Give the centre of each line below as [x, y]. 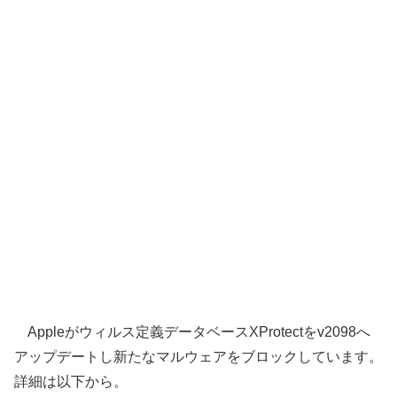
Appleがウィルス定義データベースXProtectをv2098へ [192, 331]
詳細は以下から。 [71, 381]
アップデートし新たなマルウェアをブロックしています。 [198, 356]
